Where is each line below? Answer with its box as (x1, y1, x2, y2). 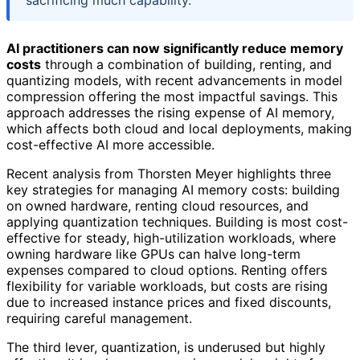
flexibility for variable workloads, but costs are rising (6, 278, 328, 295)
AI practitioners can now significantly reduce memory (6, 40, 343, 57)
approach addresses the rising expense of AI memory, (6, 104, 334, 121)
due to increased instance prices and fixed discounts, (6, 294, 331, 311)
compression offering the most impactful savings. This (6, 88, 337, 105)
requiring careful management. (6, 310, 192, 327)
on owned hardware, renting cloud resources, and (6, 198, 309, 215)
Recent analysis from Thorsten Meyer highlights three (6, 166, 331, 182)
